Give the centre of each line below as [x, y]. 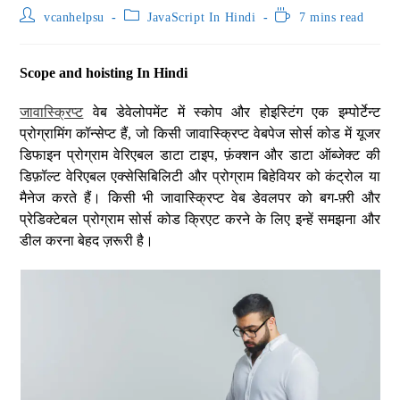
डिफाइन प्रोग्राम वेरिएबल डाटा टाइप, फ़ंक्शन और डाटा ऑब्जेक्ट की [200, 155]
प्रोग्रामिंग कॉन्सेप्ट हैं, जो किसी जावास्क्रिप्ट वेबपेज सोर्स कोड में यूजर [200, 133]
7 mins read [331, 17]
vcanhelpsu [75, 17]
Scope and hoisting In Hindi [104, 73]
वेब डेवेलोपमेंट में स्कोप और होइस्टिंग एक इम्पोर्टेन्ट [232, 112]
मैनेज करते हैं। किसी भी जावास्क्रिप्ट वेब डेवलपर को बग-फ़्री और [200, 198]
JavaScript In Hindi [202, 17]
